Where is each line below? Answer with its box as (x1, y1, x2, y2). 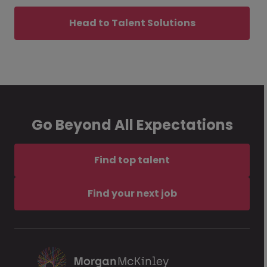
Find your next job (87, 186, 177, 200)
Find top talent (94, 153, 170, 167)
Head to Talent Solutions (69, 15, 195, 30)
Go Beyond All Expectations (31, 114, 233, 135)
